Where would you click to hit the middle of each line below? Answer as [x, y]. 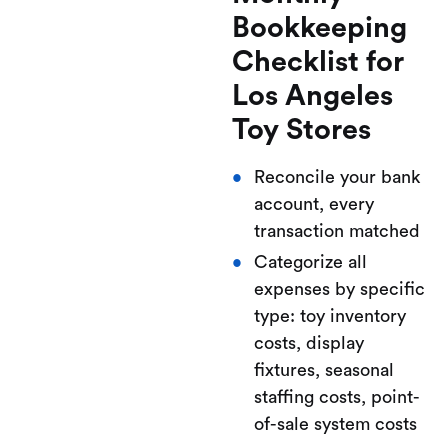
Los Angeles [312, 96]
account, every [313, 203]
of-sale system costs [335, 423]
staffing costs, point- [336, 396]
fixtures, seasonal [323, 369]
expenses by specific [339, 288]
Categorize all [310, 261]
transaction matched [336, 230]
